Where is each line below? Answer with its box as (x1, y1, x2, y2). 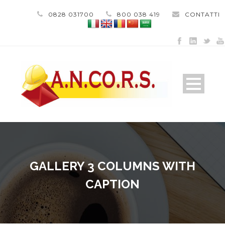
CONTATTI (185, 11, 220, 18)
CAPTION (85, 176, 140, 191)
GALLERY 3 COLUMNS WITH (30, 158, 195, 173)
